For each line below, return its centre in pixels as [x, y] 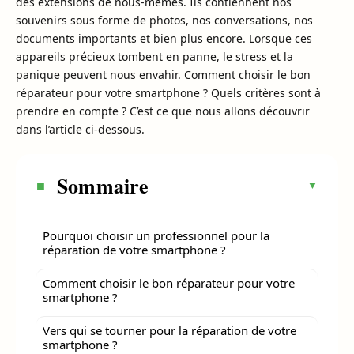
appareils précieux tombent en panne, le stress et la [154, 56]
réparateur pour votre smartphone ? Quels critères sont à [168, 92]
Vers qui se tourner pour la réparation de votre [169, 330]
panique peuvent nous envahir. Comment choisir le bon [163, 74]
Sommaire [103, 185]
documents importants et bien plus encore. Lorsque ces [164, 38]
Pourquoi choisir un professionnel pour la [156, 235]
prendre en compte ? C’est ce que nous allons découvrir [163, 111]
